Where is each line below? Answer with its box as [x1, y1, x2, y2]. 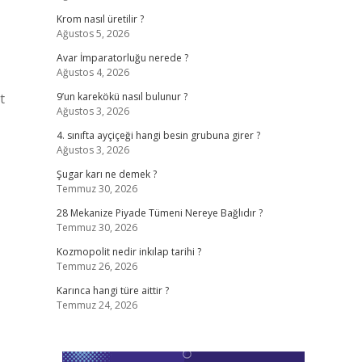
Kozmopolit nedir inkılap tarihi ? [56, 245, 201, 259]
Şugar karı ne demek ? [56, 167, 157, 181]
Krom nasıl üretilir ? [56, 12, 144, 26]
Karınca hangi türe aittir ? [56, 284, 169, 297]
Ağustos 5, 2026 [56, 27, 129, 40]
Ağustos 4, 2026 [56, 65, 129, 79]
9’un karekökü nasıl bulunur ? [56, 90, 187, 103]
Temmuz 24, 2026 [56, 298, 137, 312]
